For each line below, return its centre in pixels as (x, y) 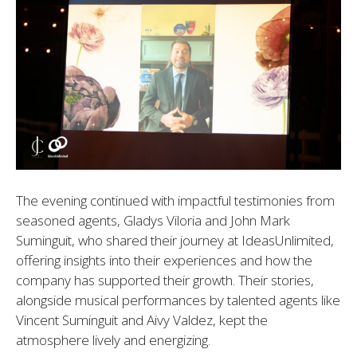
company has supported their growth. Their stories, (165, 280)
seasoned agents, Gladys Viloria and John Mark (153, 220)
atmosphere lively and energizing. (113, 339)
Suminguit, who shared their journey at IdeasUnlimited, (175, 240)
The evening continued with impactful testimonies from (175, 200)
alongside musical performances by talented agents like (178, 300)
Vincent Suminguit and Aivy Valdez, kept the (142, 320)
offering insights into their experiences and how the (164, 260)
